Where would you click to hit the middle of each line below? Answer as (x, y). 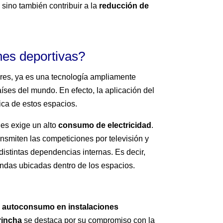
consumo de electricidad (105, 125)
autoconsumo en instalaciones (60, 207)
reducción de (124, 6)
